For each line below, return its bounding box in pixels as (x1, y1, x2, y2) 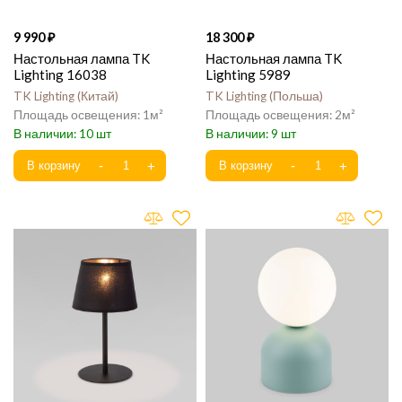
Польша (273, 89, 319, 103)
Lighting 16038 (13, 66, 107, 83)
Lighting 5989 (205, 66, 291, 83)
